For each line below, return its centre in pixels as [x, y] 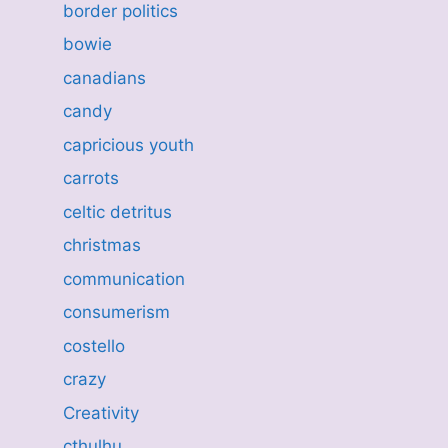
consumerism [116, 312]
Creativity [100, 412]
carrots [90, 178]
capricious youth [128, 144]
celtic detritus [117, 211]
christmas [101, 245]
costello [93, 345]
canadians [104, 77]
